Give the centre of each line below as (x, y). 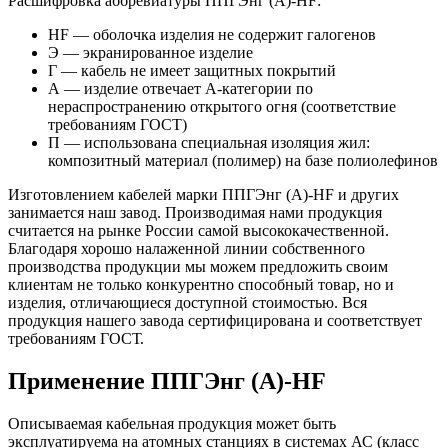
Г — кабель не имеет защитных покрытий (192, 70)
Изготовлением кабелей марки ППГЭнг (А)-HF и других (203, 194)
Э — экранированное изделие (150, 52)
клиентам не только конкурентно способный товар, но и (201, 284)
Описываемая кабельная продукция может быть (172, 423)
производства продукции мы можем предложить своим (198, 266)
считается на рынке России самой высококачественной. (198, 230)
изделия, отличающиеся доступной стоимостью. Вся (187, 302)
